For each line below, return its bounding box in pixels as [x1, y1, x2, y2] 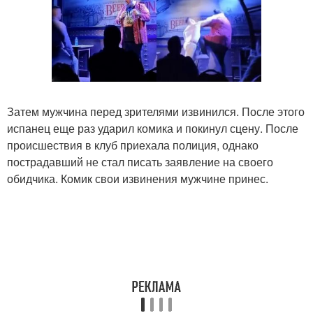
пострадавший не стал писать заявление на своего [7, 154, 273, 170]
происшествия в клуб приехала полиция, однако [7, 137, 259, 153]
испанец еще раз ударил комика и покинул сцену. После [7, 120, 298, 136]
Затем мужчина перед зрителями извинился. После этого [7, 103, 305, 119]
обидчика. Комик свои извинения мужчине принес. [7, 170, 268, 187]
